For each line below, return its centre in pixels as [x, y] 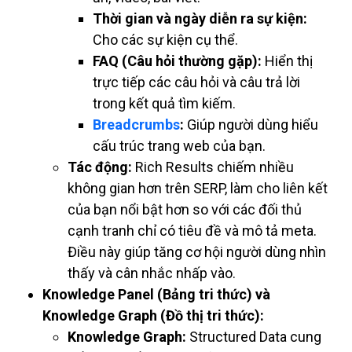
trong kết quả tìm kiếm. [164, 104]
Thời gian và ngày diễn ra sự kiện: [200, 19]
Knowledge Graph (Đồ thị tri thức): [153, 316]
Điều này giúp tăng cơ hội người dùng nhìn [197, 252]
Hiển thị [287, 61]
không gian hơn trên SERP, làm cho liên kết [198, 189]
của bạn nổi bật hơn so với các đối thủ [185, 210]
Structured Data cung [254, 337]
